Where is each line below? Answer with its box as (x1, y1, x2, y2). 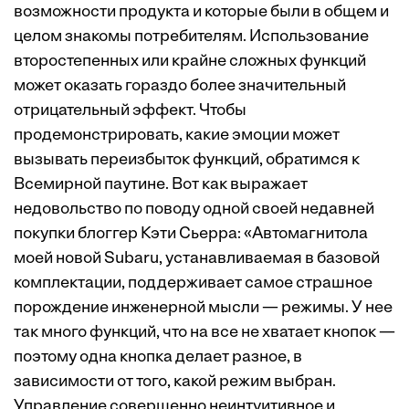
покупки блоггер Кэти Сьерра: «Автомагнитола (14, 225, 368, 243)
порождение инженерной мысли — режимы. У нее (14, 299, 393, 317)
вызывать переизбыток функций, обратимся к (14, 152, 360, 169)
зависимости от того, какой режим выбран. (14, 373, 336, 391)
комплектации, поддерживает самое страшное (14, 275, 372, 292)
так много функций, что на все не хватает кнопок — (14, 324, 395, 341)
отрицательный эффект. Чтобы (14, 102, 246, 120)
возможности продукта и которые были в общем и (14, 4, 389, 21)
